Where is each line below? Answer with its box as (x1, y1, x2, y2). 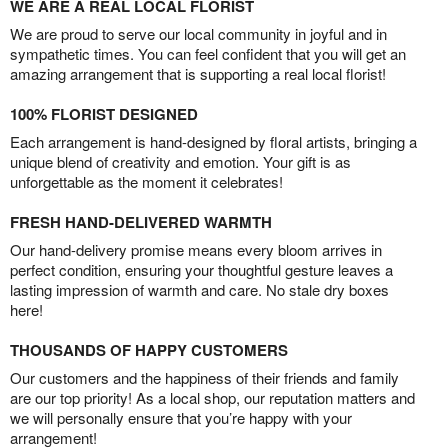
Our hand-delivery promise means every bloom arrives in (10, 239, 382, 260)
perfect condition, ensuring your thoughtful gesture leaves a (10, 259, 393, 280)
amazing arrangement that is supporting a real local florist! (10, 63, 386, 84)
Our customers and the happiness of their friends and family (10, 367, 399, 388)
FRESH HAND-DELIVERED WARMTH (10, 211, 272, 233)
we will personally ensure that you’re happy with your (10, 407, 352, 428)
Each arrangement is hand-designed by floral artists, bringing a (10, 131, 417, 152)
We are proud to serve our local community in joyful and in (10, 23, 387, 44)
